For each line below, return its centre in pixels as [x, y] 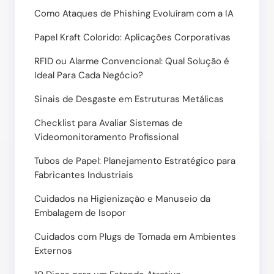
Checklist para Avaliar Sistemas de [109, 123]
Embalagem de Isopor [80, 213]
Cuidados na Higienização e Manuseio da [122, 199]
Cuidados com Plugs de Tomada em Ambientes [135, 237]
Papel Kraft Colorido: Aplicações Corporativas [132, 38]
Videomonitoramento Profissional [106, 137]
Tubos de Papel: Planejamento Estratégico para [135, 161]
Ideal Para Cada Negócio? [89, 76]
